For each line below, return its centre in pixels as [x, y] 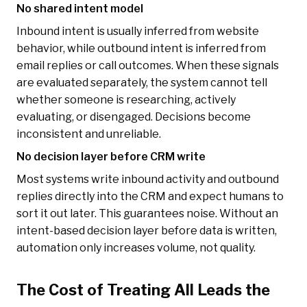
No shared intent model [80, 9]
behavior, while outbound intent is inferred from [141, 49]
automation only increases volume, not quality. [136, 248]
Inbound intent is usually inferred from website [138, 32]
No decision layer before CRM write [111, 157]
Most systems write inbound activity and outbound [148, 180]
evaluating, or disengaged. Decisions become [134, 117]
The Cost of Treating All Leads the [143, 290]
